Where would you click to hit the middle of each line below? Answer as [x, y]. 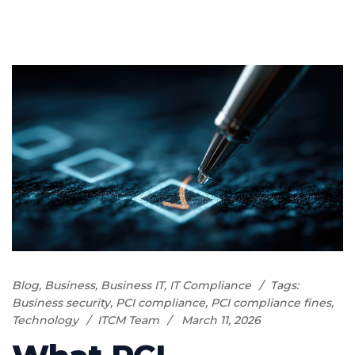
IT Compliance [210, 285]
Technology [45, 320]
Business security [61, 302]
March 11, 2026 [221, 320]
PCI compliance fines [271, 302]
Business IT [132, 285]
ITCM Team [128, 320]
